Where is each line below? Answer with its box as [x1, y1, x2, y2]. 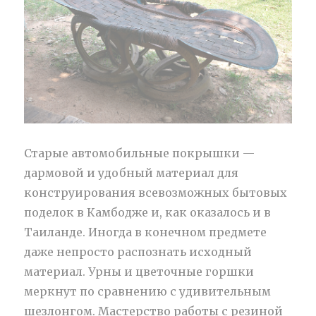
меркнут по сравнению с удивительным [24, 284, 272, 299]
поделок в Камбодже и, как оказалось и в [24, 205, 272, 220]
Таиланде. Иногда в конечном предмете [24, 225, 267, 240]
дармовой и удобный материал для [24, 166, 239, 181]
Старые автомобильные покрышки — [24, 146, 255, 161]
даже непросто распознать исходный [24, 245, 253, 260]
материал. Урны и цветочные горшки [24, 265, 255, 279]
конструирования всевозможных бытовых [24, 186, 288, 200]
